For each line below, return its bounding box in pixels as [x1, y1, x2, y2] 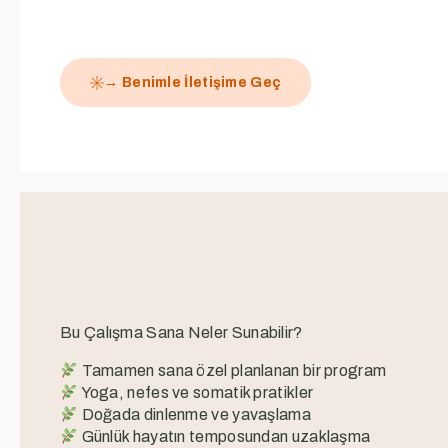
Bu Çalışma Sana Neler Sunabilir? [60, 324, 303, 342]
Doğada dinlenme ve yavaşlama [78, 406, 311, 424]
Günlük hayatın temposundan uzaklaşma [78, 428, 371, 446]
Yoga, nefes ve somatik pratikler [78, 384, 314, 402]
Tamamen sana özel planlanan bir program [78, 362, 387, 380]
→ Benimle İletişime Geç [104, 75, 282, 91]
